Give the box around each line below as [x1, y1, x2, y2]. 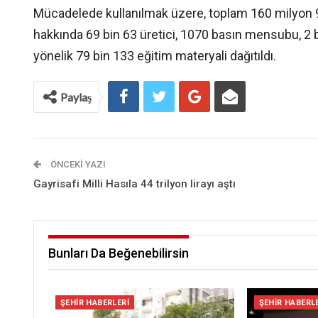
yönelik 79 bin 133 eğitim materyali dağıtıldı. [33, 48, 276, 63]
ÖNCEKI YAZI [48, 159, 106, 170]
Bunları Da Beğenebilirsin [48, 246, 189, 261]
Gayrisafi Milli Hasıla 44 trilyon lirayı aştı [33, 177, 236, 190]
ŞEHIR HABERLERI [60, 298, 129, 308]
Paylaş [60, 90, 92, 104]
